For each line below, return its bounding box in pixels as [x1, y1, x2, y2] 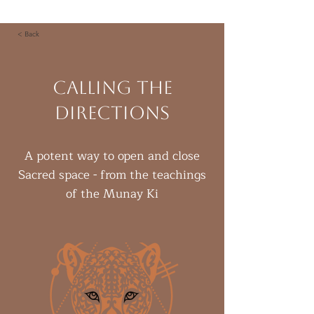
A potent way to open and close [25, 146, 200, 166]
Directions [55, 102, 170, 123]
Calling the [52, 77, 172, 98]
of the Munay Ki [66, 184, 158, 204]
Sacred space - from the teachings [18, 165, 206, 185]
